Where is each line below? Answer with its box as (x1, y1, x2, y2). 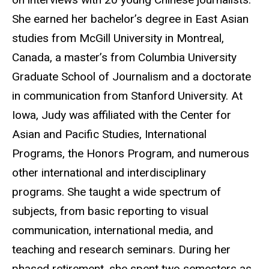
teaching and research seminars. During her (12, 243, 231, 257)
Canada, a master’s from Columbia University (12, 50, 237, 65)
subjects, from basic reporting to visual (12, 204, 208, 219)
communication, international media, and (12, 223, 213, 238)
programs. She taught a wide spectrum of (12, 185, 221, 199)
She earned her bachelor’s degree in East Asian (12, 12, 249, 26)
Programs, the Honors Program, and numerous (12, 147, 249, 161)
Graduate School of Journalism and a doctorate (12, 70, 251, 84)
